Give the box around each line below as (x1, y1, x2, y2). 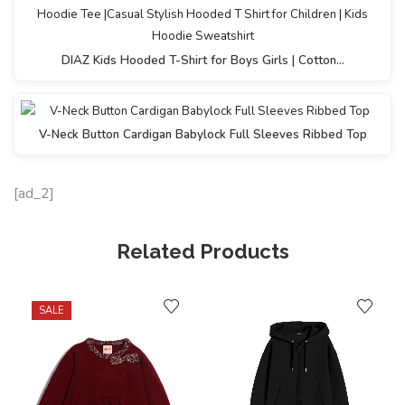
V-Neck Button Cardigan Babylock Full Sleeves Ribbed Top (38, 127, 367, 144)
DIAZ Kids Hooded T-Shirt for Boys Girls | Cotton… (61, 52, 344, 69)
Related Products (116, 240, 289, 264)
